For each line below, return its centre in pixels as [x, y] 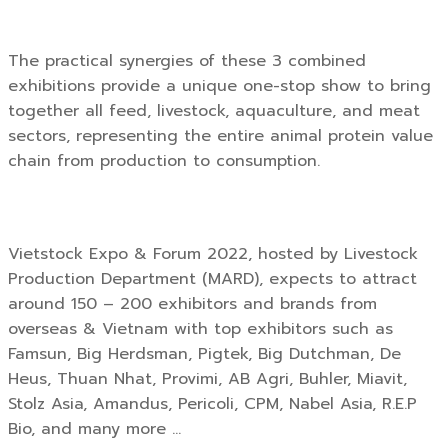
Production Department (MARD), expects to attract [212, 278]
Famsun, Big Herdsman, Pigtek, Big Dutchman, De [204, 353]
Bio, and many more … [94, 428]
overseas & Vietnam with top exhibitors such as [200, 328]
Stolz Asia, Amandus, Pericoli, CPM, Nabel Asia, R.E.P [212, 403]
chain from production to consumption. [164, 161]
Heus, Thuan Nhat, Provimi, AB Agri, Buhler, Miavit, [207, 378]
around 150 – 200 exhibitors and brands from [192, 303]
